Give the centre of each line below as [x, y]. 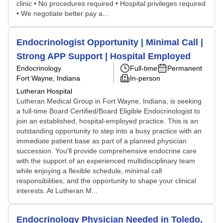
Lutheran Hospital [44, 91]
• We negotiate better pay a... [62, 13]
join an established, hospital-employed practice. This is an [107, 121]
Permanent [185, 68]
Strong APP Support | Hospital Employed [104, 56]
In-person [145, 78]
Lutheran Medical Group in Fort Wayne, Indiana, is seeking [109, 101]
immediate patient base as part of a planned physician [102, 141]
